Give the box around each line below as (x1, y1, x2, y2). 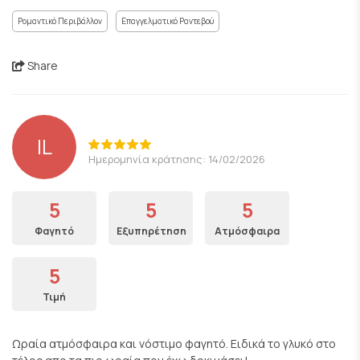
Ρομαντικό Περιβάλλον (18, 15, 102, 27)
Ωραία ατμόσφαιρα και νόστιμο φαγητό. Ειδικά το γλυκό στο (12, 336, 336, 351)
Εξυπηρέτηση (117, 224, 186, 238)
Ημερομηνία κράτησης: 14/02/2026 (88, 151, 265, 166)
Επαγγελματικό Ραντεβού (121, 15, 214, 27)
